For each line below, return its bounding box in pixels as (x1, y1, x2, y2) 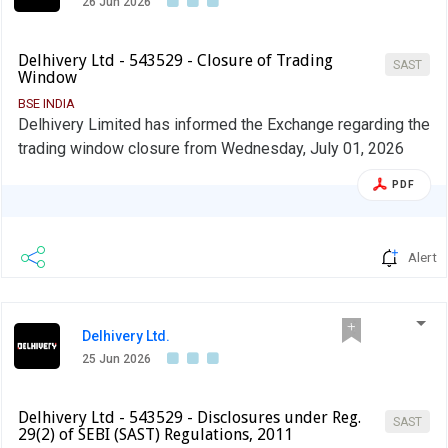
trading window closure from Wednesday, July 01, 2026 (18, 138, 404, 158)
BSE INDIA (18, 95, 75, 111)
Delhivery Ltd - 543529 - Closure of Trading (18, 50, 333, 70)
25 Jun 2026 (82, 351, 151, 366)
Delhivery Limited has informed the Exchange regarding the (18, 114, 430, 134)
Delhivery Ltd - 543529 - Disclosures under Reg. (18, 407, 361, 427)
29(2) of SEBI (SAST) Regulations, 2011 (18, 424, 293, 444)
